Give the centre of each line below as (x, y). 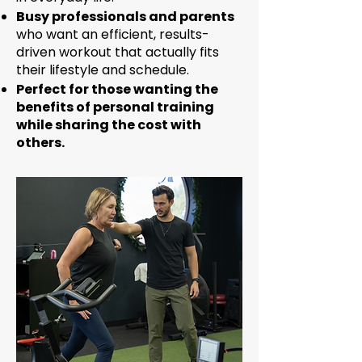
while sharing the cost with (109, 125)
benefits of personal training (115, 107)
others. (40, 143)
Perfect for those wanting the (117, 89)
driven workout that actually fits (118, 52)
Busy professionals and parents (125, 17)
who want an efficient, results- (113, 34)
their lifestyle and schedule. (103, 70)
